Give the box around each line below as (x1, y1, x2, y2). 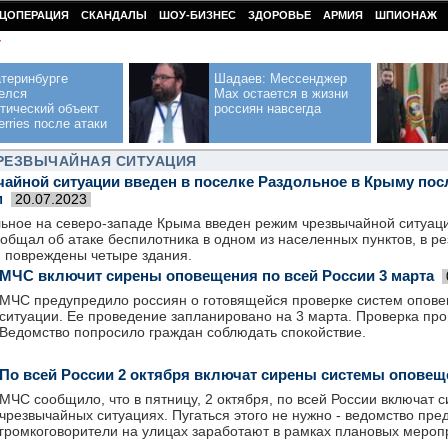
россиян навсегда (214, 101, 321, 116)
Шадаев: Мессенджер (214, 71, 347, 86)
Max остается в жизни (214, 86, 348, 101)
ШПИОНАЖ (375, 9, 437, 21)
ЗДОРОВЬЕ (248, 9, 311, 21)
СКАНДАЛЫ (81, 9, 147, 21)
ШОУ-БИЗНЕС (159, 9, 236, 21)
